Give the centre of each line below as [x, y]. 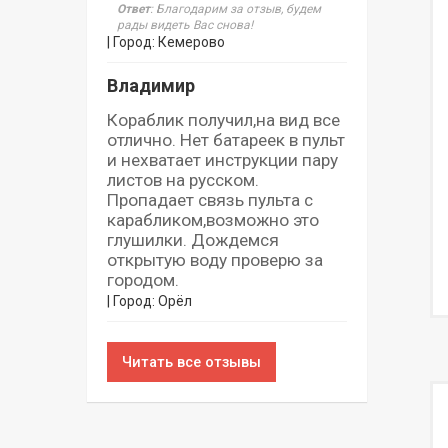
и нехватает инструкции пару [222, 159]
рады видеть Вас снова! [185, 24]
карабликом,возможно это [213, 219]
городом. [143, 279]
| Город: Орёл [149, 300]
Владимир [151, 85]
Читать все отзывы [191, 361]
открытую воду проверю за [215, 259]
